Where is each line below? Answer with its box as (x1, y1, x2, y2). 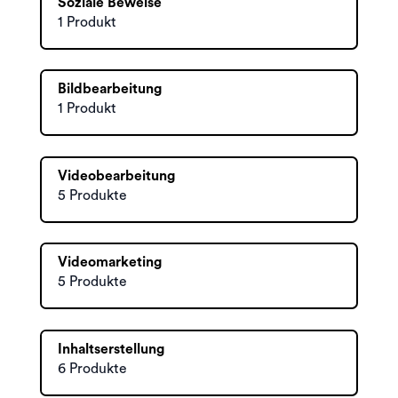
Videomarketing (58, 255, 162, 269)
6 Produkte (58, 361, 127, 376)
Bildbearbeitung (58, 82, 162, 96)
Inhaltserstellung (58, 341, 164, 356)
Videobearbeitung (58, 168, 175, 183)
